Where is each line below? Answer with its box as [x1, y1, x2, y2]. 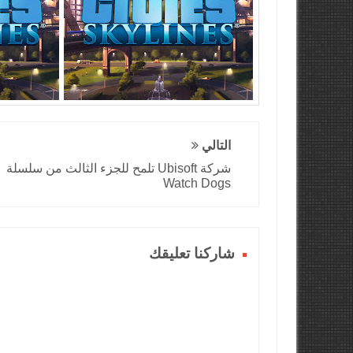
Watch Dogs [163, 176, 232, 191]
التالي [199, 139, 232, 153]
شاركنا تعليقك [149, 245, 236, 262]
